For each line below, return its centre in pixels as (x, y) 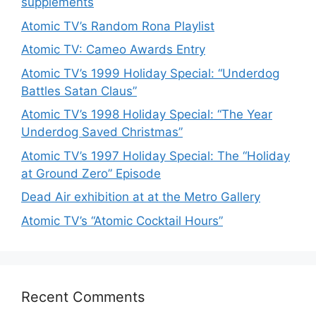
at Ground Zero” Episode (91, 173)
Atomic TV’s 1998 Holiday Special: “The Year (147, 115)
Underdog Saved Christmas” (102, 132)
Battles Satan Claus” (79, 91)
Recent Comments (83, 297)
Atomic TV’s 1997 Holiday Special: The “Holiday (156, 156)
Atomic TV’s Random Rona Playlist (118, 26)
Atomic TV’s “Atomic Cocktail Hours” (122, 220)
